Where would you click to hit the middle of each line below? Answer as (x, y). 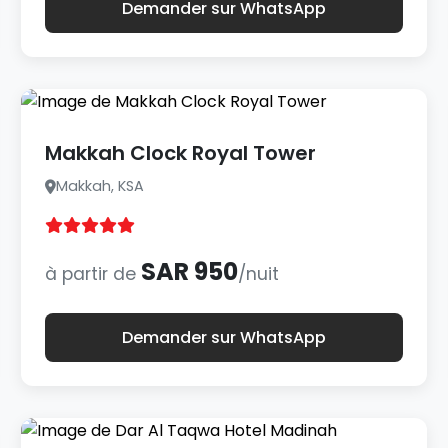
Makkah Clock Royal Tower (181, 153)
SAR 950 (190, 271)
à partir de (93, 274)
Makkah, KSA (100, 186)
